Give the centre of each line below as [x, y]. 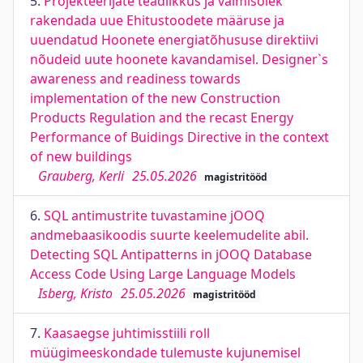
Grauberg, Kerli [81, 176]
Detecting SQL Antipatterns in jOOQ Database [171, 254]
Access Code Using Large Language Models [163, 274]
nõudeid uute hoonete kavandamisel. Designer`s [179, 59]
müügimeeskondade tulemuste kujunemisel [165, 352]
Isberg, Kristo [75, 293]
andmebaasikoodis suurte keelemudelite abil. [169, 235]
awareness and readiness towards [135, 79]
